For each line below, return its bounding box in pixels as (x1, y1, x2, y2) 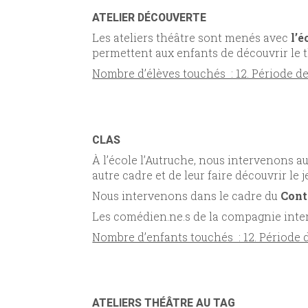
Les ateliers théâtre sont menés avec (92, 30, 291, 45)
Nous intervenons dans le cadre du (92, 188, 281, 203)
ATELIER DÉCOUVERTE (92, 11, 207, 25)
